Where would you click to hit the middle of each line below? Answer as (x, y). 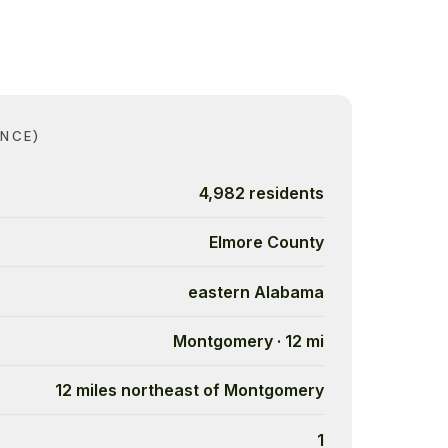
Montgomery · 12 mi (248, 340)
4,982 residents (261, 192)
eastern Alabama (256, 291)
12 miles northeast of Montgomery (189, 390)
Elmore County (266, 242)
